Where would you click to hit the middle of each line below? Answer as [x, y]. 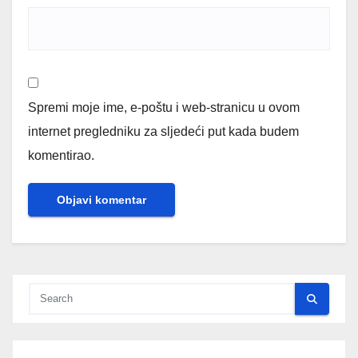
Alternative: [60, 239]
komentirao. [61, 156]
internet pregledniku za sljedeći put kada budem [163, 132]
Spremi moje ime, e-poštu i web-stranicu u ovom [164, 108]
